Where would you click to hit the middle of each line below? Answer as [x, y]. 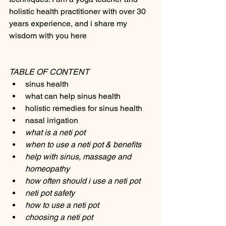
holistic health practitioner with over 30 [78, 11]
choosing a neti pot [59, 217]
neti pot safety [50, 193]
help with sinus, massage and [79, 157]
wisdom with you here [49, 36]
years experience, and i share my [69, 23]
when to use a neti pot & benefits [83, 145]
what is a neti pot [55, 132]
